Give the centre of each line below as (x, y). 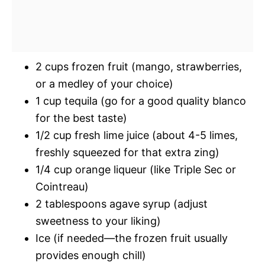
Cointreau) (62, 187)
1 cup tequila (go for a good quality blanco (141, 101)
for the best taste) (81, 118)
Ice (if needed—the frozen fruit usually (132, 238)
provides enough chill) (91, 255)
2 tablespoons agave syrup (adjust (122, 204)
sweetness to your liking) (98, 221)
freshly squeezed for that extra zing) (127, 152)
